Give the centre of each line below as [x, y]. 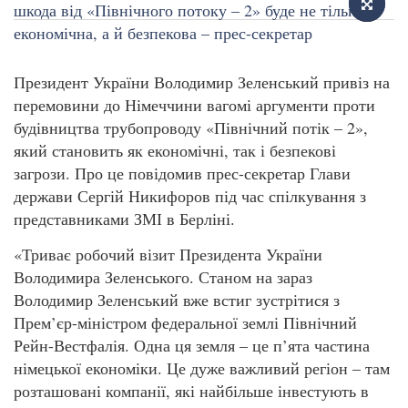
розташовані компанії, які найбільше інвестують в [191, 391]
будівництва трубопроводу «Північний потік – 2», [191, 127]
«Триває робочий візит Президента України [168, 255]
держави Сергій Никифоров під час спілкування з [190, 195]
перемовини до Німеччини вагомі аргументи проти [194, 104]
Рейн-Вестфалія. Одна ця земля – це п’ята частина [192, 346]
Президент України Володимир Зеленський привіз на [202, 82]
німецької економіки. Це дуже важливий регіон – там [202, 368]
